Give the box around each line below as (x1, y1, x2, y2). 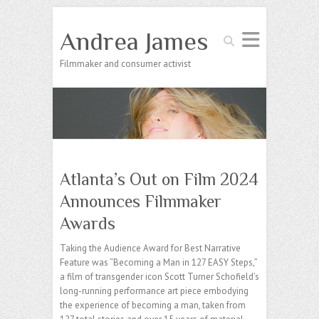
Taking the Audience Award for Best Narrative (60, 242, 241, 255)
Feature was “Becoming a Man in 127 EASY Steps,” (60, 256, 257, 269)
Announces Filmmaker (60, 192, 221, 211)
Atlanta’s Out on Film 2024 (60, 169, 258, 189)
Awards (60, 214, 115, 234)
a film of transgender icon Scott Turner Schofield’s (60, 271, 259, 283)
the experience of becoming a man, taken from (60, 299, 246, 312)
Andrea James (60, 27, 209, 56)
